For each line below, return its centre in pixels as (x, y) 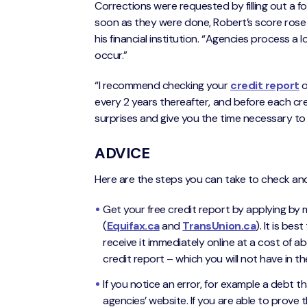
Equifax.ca (133, 226)
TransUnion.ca (219, 226)
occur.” (111, 55)
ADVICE (122, 153)
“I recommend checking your (163, 85)
